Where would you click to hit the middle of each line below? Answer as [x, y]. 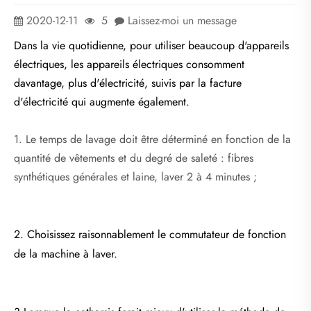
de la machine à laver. [66, 253]
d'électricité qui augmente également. [102, 101]
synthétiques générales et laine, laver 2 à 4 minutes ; [135, 176]
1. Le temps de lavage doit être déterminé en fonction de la [152, 139]
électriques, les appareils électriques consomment [129, 64]
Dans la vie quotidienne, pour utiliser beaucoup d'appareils [151, 45]
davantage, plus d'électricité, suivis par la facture [128, 83]
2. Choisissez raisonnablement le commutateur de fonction [150, 234]
